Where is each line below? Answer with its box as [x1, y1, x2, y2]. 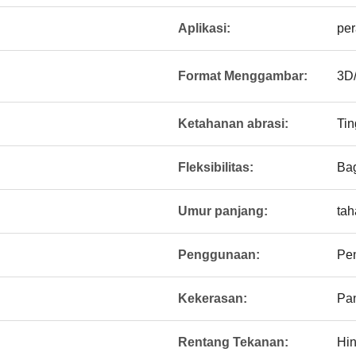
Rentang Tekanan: [178, 335, 288, 349]
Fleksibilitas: [178, 161, 253, 174]
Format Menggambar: [178, 69, 308, 83]
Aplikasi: [178, 21, 230, 35]
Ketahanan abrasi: [178, 117, 288, 130]
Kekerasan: [178, 292, 247, 305]
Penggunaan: [178, 248, 260, 261]
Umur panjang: [178, 204, 268, 218]
